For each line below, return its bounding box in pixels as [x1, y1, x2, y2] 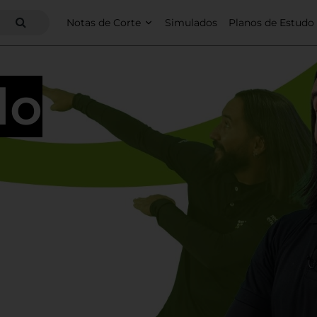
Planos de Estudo [228, 16, 314, 29]
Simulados [164, 16, 217, 29]
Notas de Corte [67, 16, 142, 29]
